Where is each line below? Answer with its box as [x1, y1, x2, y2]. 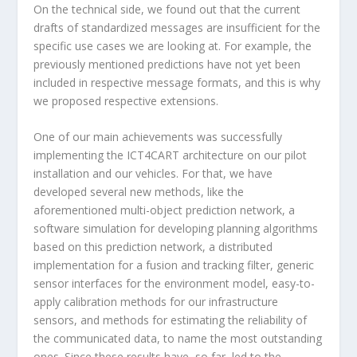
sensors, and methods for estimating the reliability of [33, 312, 308, 328]
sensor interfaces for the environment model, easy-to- [33, 275, 316, 291]
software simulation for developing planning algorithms [33, 220, 319, 236]
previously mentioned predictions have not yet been [33, 56, 301, 72]
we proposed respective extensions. [33, 92, 219, 108]
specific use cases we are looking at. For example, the [33, 37, 312, 53]
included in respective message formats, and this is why [33, 74, 321, 90]
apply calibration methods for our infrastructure [33, 293, 279, 309]
